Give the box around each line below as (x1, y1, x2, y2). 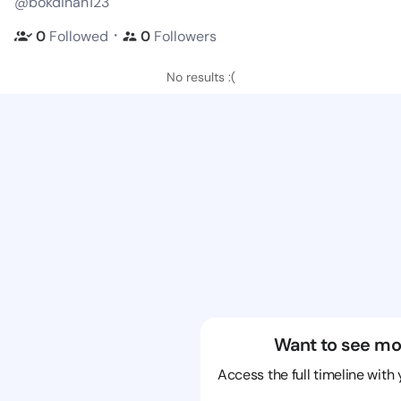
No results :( (166, 69, 235, 85)
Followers (150, 26, 217, 46)
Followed (49, 26, 108, 46)
